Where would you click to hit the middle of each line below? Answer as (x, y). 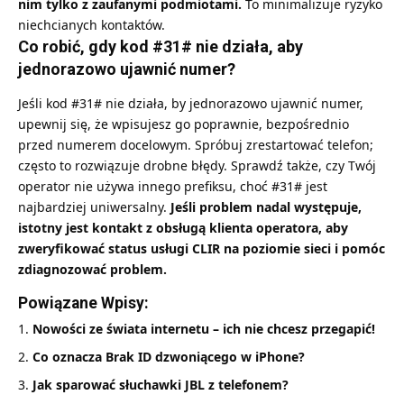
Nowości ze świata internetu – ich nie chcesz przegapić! (204, 329)
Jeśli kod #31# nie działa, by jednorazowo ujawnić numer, (191, 104)
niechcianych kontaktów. (92, 24)
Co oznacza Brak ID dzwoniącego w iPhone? (169, 357)
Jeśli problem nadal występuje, (266, 207)
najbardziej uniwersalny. (94, 207)
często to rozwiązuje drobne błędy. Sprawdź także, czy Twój (197, 166)
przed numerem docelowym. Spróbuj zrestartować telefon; (196, 145)
